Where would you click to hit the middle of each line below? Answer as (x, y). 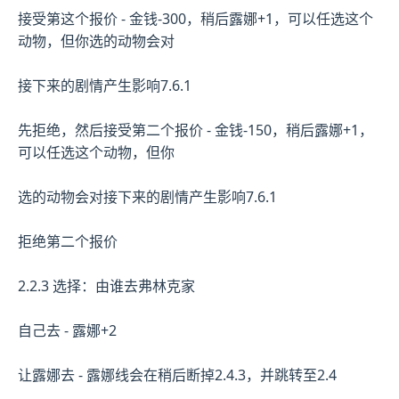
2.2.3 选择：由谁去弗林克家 (106, 286)
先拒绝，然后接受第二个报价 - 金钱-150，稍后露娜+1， (195, 130)
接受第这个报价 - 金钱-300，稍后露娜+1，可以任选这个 (195, 19)
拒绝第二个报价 (68, 242)
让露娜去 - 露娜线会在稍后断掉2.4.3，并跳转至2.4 (177, 375)
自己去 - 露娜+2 (67, 331)
